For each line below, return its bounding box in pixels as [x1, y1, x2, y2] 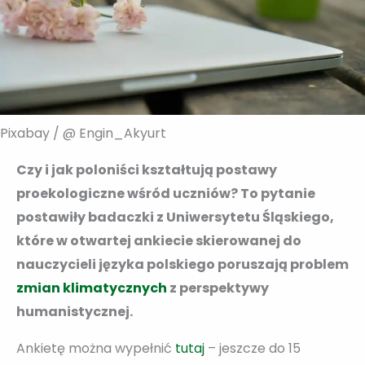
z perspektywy [167, 278, 269, 297]
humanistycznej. [16, 301, 133, 321]
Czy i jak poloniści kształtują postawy [16, 160, 277, 179]
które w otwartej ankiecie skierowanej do [16, 231, 301, 250]
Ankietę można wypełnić [16, 338, 172, 358]
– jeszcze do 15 [208, 338, 301, 358]
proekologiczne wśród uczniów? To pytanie [16, 183, 315, 203]
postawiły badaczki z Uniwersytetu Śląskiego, [16, 207, 334, 226]
